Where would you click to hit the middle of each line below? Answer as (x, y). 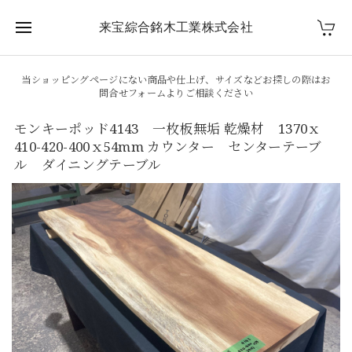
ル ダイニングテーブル (88, 165)
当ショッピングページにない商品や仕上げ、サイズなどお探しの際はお (176, 80)
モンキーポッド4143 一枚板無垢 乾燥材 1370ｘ (168, 128)
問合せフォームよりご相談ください (176, 93)
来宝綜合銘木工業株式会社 (176, 27)
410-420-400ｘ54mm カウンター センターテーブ (168, 147)
